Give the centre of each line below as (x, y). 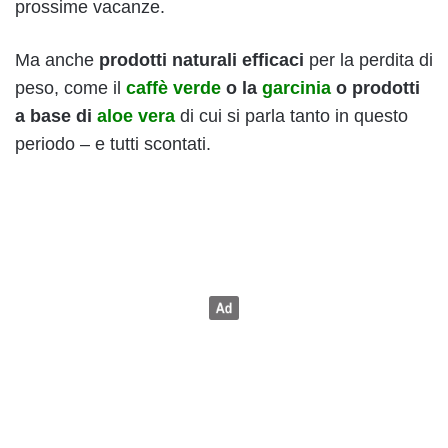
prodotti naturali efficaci (201, 59)
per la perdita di (368, 59)
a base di (56, 115)
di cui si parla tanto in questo (294, 115)
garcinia (296, 87)
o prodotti (375, 87)
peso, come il (70, 87)
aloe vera (136, 115)
